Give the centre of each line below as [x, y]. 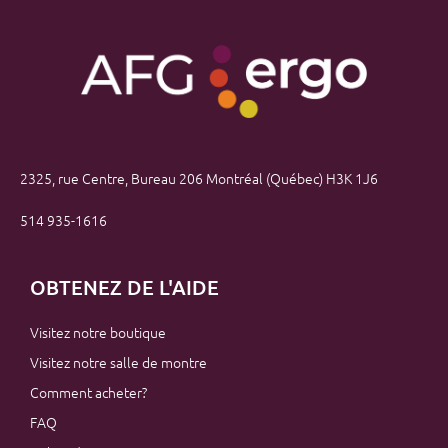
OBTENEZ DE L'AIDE [124, 286]
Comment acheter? [88, 391]
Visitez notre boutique [98, 331]
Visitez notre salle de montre [118, 361]
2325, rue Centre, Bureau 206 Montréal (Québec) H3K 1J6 [199, 177]
